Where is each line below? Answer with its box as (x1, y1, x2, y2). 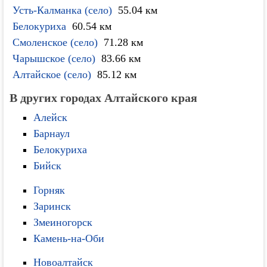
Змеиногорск (33, 216, 93, 228)
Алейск (33, 111, 68, 123)
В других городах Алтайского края (10, 91, 198, 104)
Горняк (33, 184, 66, 196)
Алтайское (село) (13, 69, 92, 80)
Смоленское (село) (13, 36, 98, 48)
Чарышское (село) (13, 52, 96, 64)
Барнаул (33, 128, 70, 139)
